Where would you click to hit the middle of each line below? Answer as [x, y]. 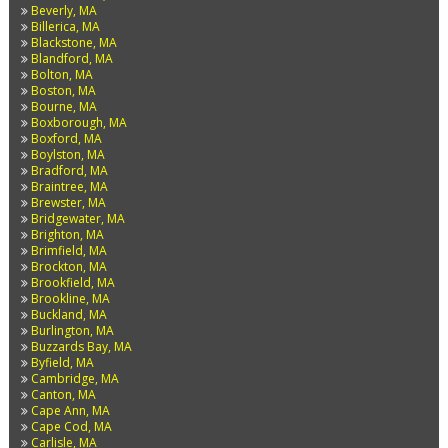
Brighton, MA [67, 234]
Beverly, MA [63, 10]
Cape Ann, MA [70, 410]
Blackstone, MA [73, 42]
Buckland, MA [68, 314]
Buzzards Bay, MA [81, 346]
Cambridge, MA [74, 378]
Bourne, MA [63, 106]
